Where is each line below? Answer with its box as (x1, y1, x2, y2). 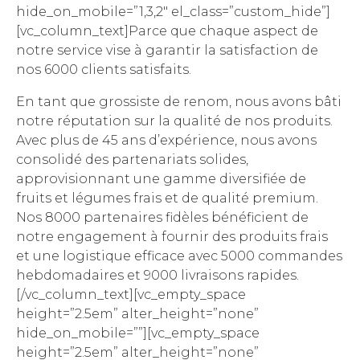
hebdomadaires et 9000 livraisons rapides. (16, 268, 299, 284)
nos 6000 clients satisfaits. (16, 62, 191, 78)
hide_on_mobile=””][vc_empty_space (16, 325, 260, 342)
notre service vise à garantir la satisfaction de (16, 43, 318, 59)
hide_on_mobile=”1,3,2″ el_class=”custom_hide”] (16, 4, 330, 20)
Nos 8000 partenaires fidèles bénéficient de (16, 210, 309, 226)
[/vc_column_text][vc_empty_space (16, 287, 246, 303)
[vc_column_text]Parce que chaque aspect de (16, 23, 318, 39)
